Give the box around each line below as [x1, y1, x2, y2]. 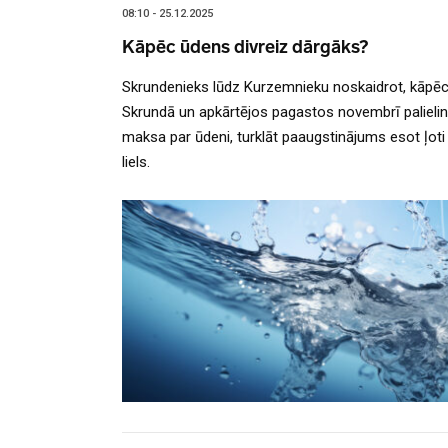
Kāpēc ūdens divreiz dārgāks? [122, 36, 368, 59]
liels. [122, 153, 150, 172]
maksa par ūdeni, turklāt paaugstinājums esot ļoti [122, 128, 445, 147]
